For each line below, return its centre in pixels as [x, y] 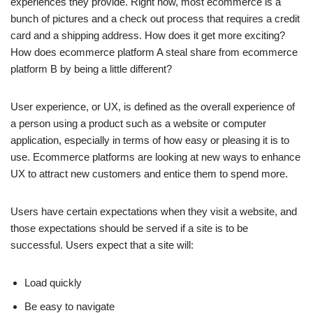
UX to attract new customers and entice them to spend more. [149, 174]
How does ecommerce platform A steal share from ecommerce [154, 52]
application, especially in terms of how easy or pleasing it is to [150, 140]
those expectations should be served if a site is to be [129, 228]
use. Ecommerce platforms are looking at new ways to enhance [155, 157]
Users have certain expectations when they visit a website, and [154, 212]
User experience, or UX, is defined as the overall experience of [153, 107]
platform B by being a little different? [91, 69]
